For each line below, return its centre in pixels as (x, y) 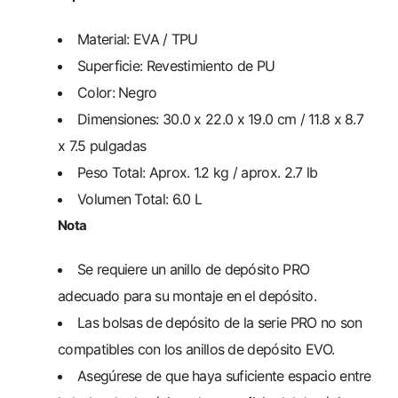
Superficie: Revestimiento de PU (176, 65)
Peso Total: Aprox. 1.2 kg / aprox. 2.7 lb (198, 172)
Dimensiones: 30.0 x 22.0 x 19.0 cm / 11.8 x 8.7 (221, 119)
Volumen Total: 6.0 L (139, 199)
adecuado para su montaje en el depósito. (187, 295)
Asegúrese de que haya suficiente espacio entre (224, 375)
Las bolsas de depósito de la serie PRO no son (220, 322)
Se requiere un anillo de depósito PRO (194, 269)
